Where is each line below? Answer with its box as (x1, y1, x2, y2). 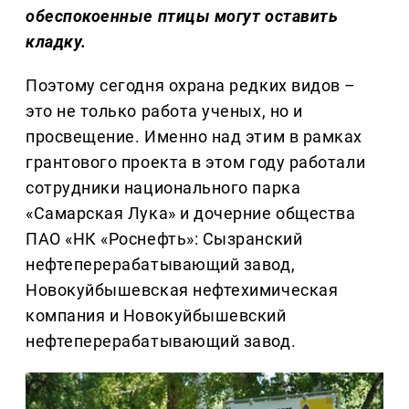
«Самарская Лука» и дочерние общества (26, 203, 356, 223)
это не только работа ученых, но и (26, 100, 303, 121)
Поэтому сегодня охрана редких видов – (26, 75, 356, 95)
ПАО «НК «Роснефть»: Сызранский (26, 228, 303, 248)
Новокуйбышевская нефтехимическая (26, 279, 339, 299)
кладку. (26, 31, 87, 51)
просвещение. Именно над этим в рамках (26, 126, 362, 146)
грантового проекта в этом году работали (26, 152, 366, 172)
